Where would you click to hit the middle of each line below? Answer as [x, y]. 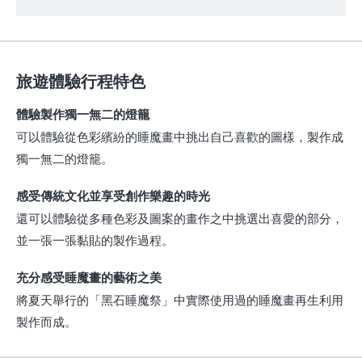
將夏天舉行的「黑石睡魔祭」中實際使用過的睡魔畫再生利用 [180, 300]
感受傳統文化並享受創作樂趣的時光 [113, 196]
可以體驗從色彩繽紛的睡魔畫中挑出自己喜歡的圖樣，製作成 [180, 137]
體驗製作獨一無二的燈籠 [83, 114]
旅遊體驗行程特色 [81, 81]
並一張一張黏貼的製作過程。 [95, 240]
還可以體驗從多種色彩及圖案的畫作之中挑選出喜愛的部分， [180, 218]
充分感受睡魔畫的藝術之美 [89, 278]
